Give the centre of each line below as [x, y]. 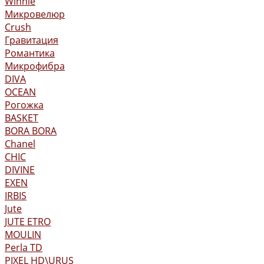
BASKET [22, 118]
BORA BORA [31, 131]
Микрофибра [35, 66]
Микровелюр [35, 14]
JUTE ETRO [28, 222]
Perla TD [24, 247]
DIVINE [20, 170]
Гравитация [32, 40]
